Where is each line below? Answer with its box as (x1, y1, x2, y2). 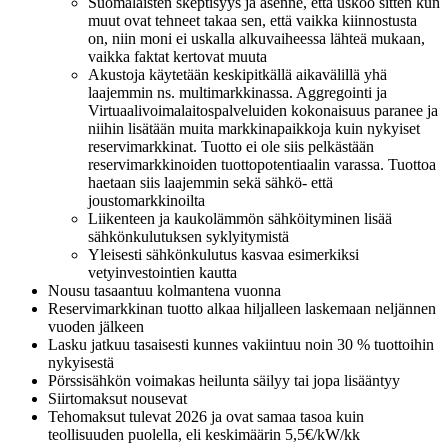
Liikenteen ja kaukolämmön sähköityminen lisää (88, 209, 392, 227)
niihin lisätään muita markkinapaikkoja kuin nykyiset (88, 119, 420, 137)
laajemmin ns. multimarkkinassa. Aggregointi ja (88, 83, 387, 101)
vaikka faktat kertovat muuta (88, 47, 267, 65)
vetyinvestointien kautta (88, 263, 237, 281)
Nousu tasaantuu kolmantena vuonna (48, 281, 281, 299)
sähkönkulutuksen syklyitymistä (88, 227, 289, 245)
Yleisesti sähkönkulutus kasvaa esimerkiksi (88, 245, 359, 263)
